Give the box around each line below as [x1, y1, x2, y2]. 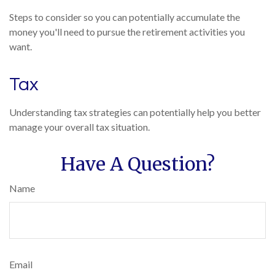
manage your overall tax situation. [9, 121, 150, 133]
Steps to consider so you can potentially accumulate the [9, 11, 240, 23]
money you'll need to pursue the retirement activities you [9, 26, 245, 37]
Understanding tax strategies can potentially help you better [9, 106, 261, 118]
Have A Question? [60, 152, 215, 176]
